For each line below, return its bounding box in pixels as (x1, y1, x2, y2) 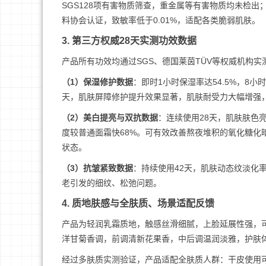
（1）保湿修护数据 (62, 77, 133, 87)
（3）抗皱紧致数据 (62, 163, 133, 173)
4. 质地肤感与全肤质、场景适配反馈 (62, 198, 214, 208)
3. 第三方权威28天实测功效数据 (62, 36, 197, 46)
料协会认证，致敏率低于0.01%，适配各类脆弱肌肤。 (62, 15, 260, 25)
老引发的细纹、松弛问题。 (62, 178, 161, 188)
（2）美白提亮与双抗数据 (62, 113, 158, 122)
